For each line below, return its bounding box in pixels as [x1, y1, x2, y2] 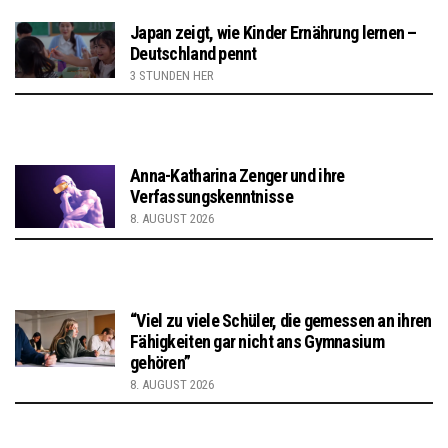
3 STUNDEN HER [130, 67, 214, 83]
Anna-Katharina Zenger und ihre [130, 164, 345, 186]
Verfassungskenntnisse [130, 185, 293, 207]
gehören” [130, 352, 191, 374]
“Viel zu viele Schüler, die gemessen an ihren [130, 310, 432, 332]
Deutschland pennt [130, 42, 257, 64]
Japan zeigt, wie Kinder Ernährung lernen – [130, 21, 417, 43]
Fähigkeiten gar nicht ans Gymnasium [130, 331, 384, 353]
